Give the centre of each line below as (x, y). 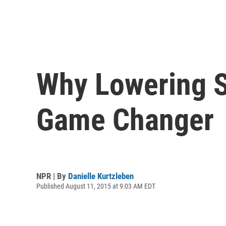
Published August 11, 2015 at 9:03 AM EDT (96, 186)
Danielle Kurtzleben (101, 176)
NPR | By (52, 176)
